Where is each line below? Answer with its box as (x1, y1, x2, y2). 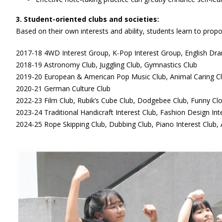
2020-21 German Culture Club (16, 84, 111, 93)
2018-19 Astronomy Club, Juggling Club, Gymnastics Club (16, 60, 197, 69)
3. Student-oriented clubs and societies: (16, 14, 159, 24)
